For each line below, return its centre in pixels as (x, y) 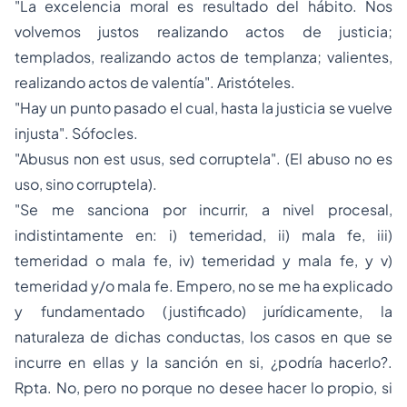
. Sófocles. (101, 133)
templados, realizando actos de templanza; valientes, (203, 57)
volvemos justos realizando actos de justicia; (203, 31)
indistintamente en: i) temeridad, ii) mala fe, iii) (203, 235)
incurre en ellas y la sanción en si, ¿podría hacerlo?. (203, 362)
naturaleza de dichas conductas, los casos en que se (203, 337)
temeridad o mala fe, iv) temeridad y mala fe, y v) (203, 260)
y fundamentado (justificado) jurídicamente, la (203, 311)
